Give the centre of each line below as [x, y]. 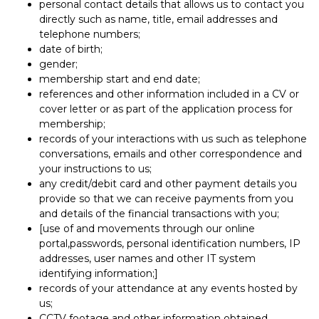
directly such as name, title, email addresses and [158, 19]
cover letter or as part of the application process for [166, 109]
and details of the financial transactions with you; [159, 213]
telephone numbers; [90, 34]
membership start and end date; [120, 79]
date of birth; [71, 49]
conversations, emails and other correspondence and [171, 153]
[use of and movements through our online [147, 228]
